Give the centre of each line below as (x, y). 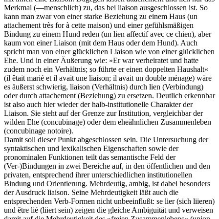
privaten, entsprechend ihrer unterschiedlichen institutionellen (98, 175)
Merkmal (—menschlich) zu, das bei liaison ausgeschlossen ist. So (106, 8)
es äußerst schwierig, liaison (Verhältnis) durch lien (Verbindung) (104, 87)
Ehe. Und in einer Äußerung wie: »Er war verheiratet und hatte (101, 61)
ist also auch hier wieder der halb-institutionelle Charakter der (98, 105)
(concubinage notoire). (39, 131)
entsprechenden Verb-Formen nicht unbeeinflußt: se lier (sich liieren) (109, 201)
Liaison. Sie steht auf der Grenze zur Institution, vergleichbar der (103, 113)
